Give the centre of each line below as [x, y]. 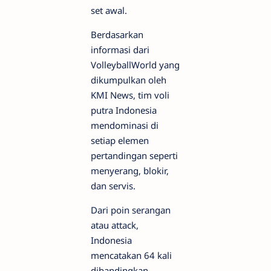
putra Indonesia [124, 110]
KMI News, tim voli [130, 95]
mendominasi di [125, 125]
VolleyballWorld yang [135, 65]
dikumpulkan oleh [129, 80]
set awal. [109, 10]
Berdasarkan [117, 34]
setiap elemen [120, 140]
